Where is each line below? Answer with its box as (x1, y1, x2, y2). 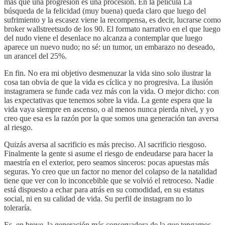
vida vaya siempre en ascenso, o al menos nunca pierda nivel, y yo (4, 105, 214, 114)
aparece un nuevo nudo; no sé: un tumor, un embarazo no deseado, (4, 43, 215, 52)
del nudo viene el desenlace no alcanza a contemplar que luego (4, 34, 202, 43)
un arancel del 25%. (4, 52, 67, 61)
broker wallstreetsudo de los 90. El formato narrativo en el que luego (4, 25, 220, 34)
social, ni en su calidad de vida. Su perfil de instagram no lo (4, 194, 192, 203)
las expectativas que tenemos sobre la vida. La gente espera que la (4, 96, 212, 105)
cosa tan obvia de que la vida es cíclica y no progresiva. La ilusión (4, 78, 213, 87)
